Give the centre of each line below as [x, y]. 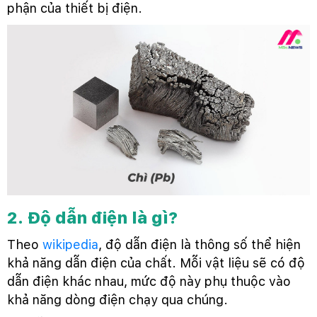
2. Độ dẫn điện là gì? [92, 218]
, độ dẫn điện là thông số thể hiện [200, 244]
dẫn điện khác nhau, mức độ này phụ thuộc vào [149, 281]
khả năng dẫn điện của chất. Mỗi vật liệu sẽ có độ [156, 263]
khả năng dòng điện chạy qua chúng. [117, 299]
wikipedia [70, 244]
